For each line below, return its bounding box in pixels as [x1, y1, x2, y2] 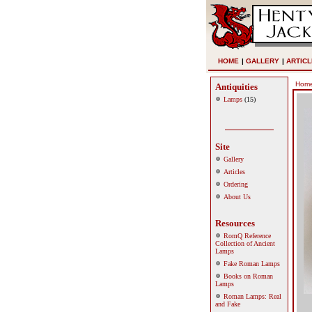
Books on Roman [224, 272, 273, 280]
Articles [224, 168, 245, 175]
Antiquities [215, 81, 258, 92]
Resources [215, 218, 255, 228]
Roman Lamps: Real [224, 292, 281, 300]
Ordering [224, 180, 248, 188]
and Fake [215, 300, 240, 308]
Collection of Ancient [215, 240, 275, 247]
